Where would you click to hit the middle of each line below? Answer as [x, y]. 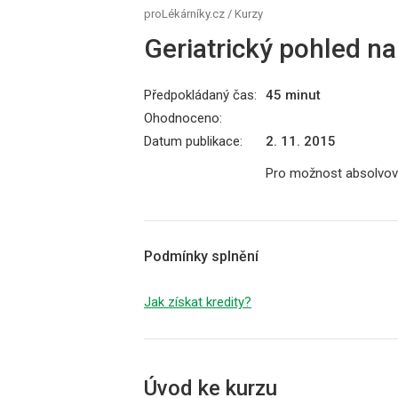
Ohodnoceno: [183, 118]
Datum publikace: [193, 141]
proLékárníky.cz [184, 14]
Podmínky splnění [201, 256]
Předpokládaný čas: [200, 95]
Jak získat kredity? [198, 302]
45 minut [293, 95]
